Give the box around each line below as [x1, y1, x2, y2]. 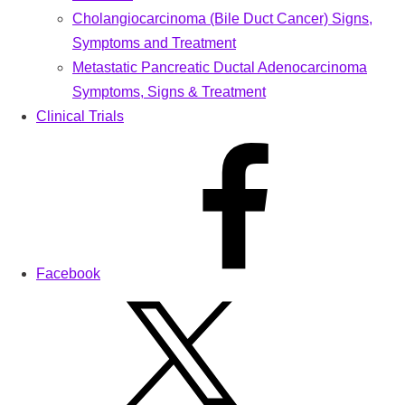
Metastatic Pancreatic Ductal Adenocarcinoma [72, 59, 367, 75]
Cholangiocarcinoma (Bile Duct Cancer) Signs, [72, 10, 372, 26]
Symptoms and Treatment [72, 34, 236, 51]
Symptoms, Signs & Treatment [72, 83, 266, 99]
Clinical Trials [36, 108, 124, 124]
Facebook [36, 265, 100, 281]
